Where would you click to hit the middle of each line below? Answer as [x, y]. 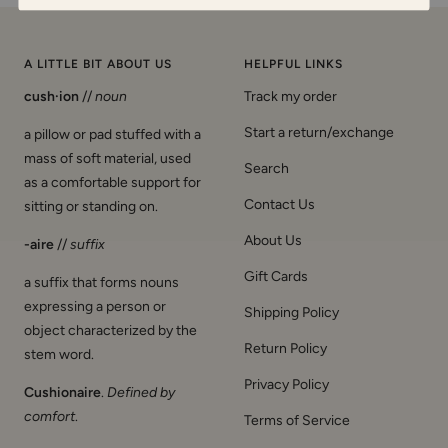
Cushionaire [62, 393]
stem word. [59, 355]
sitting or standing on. [91, 207]
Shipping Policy [291, 313]
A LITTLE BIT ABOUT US [98, 64]
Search [266, 169]
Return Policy [285, 349]
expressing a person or [95, 307]
